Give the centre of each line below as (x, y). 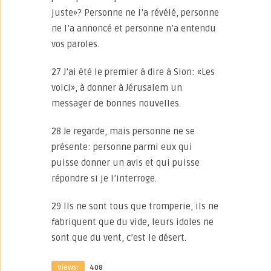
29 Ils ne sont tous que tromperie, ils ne (135, 206)
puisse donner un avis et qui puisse (126, 163)
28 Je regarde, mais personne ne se (123, 131)
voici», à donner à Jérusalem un (117, 88)
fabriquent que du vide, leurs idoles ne (132, 222)
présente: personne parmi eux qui (122, 147)
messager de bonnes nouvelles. (116, 103)
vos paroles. (75, 44)
